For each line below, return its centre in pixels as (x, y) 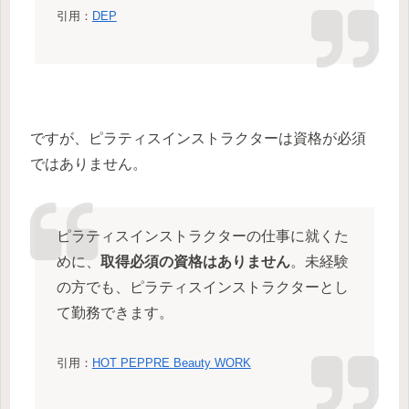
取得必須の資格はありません (195, 261)
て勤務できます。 (115, 312)
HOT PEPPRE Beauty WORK (171, 362)
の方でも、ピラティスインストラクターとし (202, 287)
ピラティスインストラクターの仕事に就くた (202, 236)
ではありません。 (89, 163)
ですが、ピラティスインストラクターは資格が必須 (198, 138)
